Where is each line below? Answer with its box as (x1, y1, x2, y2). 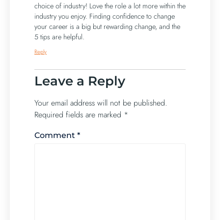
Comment (34, 131, 77, 140)
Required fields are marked (34, 109, 124, 120)
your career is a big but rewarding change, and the (34, 21, 180, 31)
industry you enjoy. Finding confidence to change (34, 11, 175, 21)
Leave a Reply (34, 73, 125, 89)
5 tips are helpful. (34, 31, 84, 42)
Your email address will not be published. (34, 97, 167, 109)
